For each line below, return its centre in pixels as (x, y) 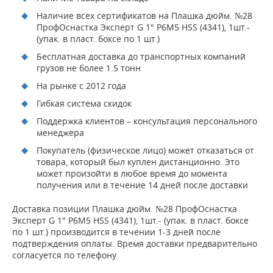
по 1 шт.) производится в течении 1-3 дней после (116, 232)
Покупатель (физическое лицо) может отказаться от (145, 150)
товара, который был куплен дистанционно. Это (138, 161)
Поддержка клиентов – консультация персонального (147, 121)
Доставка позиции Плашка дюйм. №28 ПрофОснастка (125, 208)
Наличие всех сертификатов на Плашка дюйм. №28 (144, 15)
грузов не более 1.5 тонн (89, 68)
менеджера (60, 132)
